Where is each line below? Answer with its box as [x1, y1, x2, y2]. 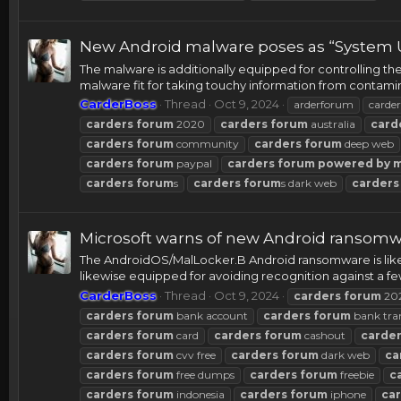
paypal [174, 156, 212, 170]
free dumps [174, 367, 235, 381]
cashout [302, 328, 346, 342]
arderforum [294, 97, 354, 111]
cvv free [174, 347, 216, 362]
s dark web [281, 175, 337, 190]
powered [318, 156, 373, 170]
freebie [337, 367, 374, 381]
